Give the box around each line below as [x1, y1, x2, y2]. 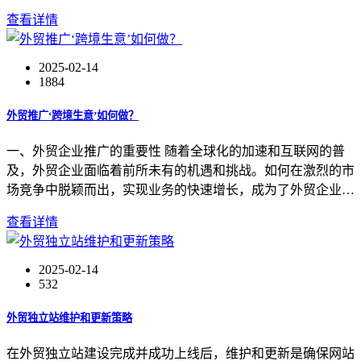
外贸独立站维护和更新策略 [6, 312, 132, 325]
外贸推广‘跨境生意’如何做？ [6, 109, 139, 122]
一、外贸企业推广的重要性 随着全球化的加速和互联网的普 [6, 143, 345, 158]
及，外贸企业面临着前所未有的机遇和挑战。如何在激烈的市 [6, 163, 355, 177]
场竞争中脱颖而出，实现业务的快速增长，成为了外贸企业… [6, 182, 355, 197]
